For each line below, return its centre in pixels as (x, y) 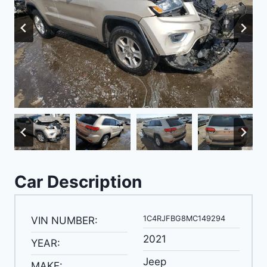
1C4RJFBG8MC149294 (184, 219)
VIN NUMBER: (64, 221)
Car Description (78, 182)
